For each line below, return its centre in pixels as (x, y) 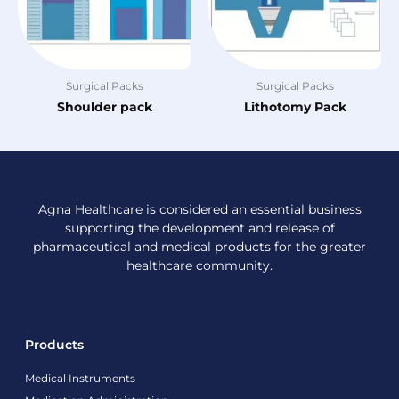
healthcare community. (199, 266)
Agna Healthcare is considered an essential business (199, 210)
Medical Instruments (80, 379)
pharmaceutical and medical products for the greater (199, 247)
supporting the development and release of (199, 228)
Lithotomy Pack (295, 107)
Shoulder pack (104, 107)
